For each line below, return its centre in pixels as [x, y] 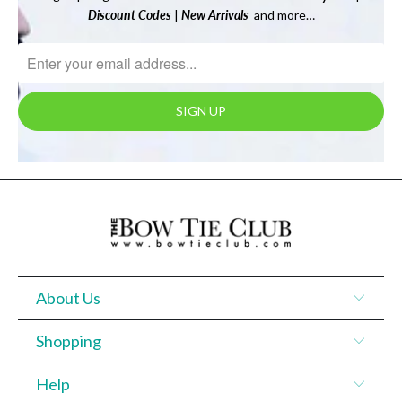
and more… [281, 15]
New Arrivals [214, 15]
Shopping [69, 341]
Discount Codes [129, 15]
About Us [68, 297]
